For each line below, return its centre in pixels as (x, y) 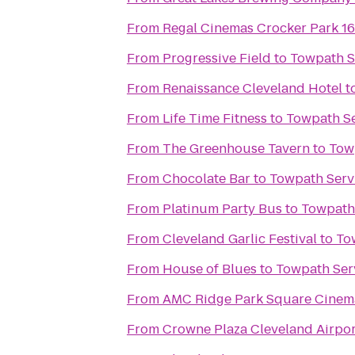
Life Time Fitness (215, 118)
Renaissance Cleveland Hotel (252, 88)
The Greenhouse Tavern (236, 149)
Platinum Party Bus (222, 209)
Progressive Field (217, 58)
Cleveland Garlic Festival (240, 239)
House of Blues (210, 269)
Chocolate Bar (206, 179)
